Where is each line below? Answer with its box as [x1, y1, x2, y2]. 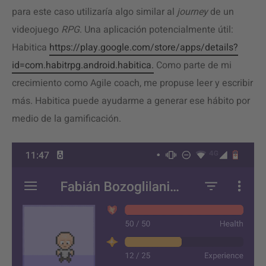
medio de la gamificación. [12, 112, 121, 126]
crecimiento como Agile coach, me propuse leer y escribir [12, 76, 253, 90]
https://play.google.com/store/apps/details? [49, 40, 238, 55]
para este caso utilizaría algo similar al [12, 5, 177, 19]
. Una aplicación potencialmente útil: [80, 23, 233, 37]
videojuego [12, 23, 61, 37]
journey [177, 5, 210, 19]
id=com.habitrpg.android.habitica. [12, 58, 154, 72]
